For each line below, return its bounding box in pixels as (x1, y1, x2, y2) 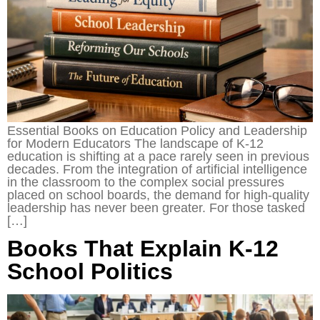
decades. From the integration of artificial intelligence (7, 161, 307, 176)
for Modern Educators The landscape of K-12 (7, 136, 264, 151)
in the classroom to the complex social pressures (7, 174, 284, 189)
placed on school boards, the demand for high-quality (7, 187, 309, 202)
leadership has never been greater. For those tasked (7, 200, 305, 215)
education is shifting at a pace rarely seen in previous (7, 149, 309, 164)
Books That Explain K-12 (7, 236, 279, 262)
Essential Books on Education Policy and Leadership (7, 123, 307, 138)
